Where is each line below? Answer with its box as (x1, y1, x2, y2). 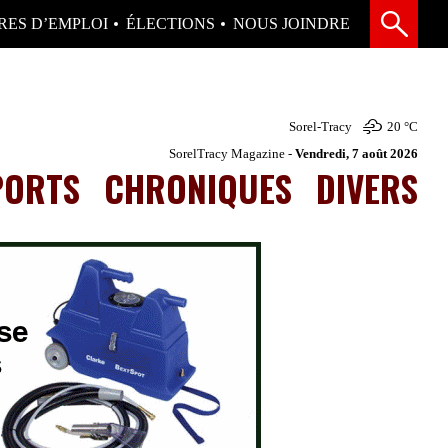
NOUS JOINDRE (233, 15, 350, 32)
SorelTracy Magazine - (169, 145, 295, 161)
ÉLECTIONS (126, 15, 215, 32)
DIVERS (316, 161, 418, 214)
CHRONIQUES (104, 161, 292, 214)
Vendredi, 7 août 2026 (295, 145, 418, 161)
